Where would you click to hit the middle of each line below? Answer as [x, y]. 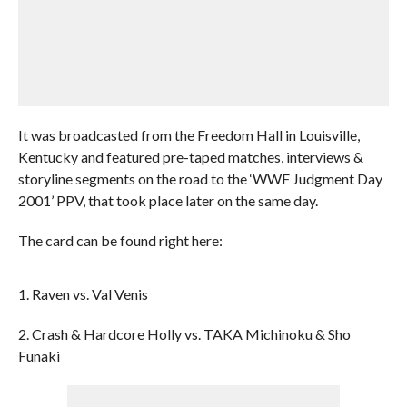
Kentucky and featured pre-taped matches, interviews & [190, 157]
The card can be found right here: [120, 240]
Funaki [39, 356]
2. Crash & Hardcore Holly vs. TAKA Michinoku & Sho [184, 334]
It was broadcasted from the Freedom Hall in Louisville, [189, 135]
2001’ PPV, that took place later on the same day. [168, 200]
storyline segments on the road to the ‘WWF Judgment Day [200, 179]
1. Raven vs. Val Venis [83, 294]
